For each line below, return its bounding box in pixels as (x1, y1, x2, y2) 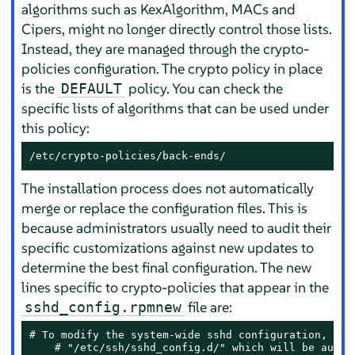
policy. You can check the (125, 79, 284, 98)
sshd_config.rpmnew (25, 299, 182, 316)
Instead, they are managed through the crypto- (21, 40, 310, 59)
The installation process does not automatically (21, 179, 315, 198)
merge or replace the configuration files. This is (21, 199, 308, 218)
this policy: (21, 119, 90, 138)
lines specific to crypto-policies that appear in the (21, 278, 330, 297)
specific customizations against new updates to (21, 239, 315, 258)
